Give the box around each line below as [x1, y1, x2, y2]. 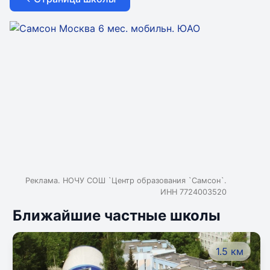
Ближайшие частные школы [13, 206, 221, 224]
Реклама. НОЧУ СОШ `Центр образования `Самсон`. [25, 175, 227, 185]
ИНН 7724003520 [160, 187, 227, 196]
